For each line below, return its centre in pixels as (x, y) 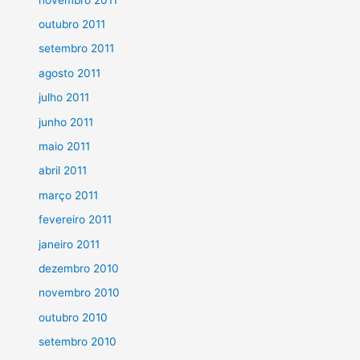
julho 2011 (64, 98)
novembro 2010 (80, 293)
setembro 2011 (77, 49)
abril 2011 (63, 171)
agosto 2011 (70, 73)
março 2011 (69, 195)
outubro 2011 (72, 24)
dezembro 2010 (79, 269)
